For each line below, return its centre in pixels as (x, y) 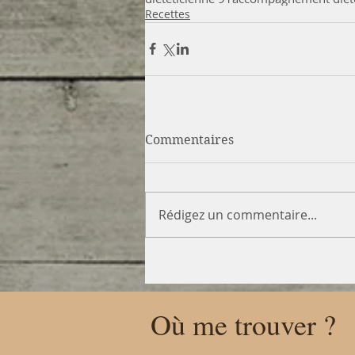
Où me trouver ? (243, 324)
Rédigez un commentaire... (238, 214)
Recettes (168, 13)
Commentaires (189, 139)
